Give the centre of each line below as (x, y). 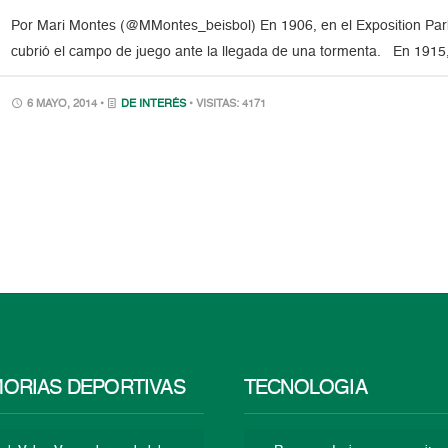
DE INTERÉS (154, 104)
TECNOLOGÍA (305, 388)
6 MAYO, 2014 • (66, 104)
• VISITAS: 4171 (228, 104)
